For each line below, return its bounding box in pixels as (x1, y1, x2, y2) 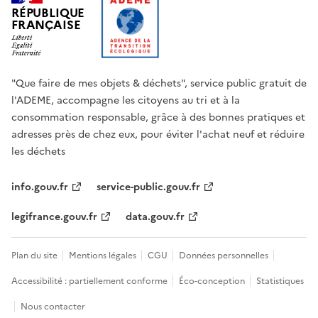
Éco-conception (179, 275, 247, 288)
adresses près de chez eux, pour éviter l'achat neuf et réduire (11, 127, 305, 142)
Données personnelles (179, 249, 270, 263)
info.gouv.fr (11, 180, 68, 194)
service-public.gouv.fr (97, 180, 200, 194)
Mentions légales (69, 249, 138, 263)
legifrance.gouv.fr (11, 209, 97, 224)
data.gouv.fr (126, 209, 185, 224)
